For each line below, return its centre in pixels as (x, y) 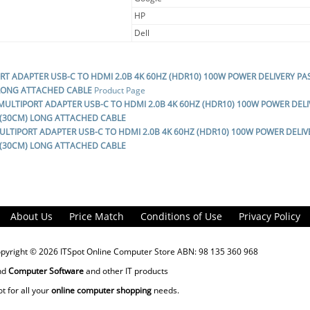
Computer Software (46, 271)
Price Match (96, 216)
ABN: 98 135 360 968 (216, 251)
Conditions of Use (181, 216)
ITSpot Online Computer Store (117, 251)
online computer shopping (101, 290)
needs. (165, 290)
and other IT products (126, 271)
